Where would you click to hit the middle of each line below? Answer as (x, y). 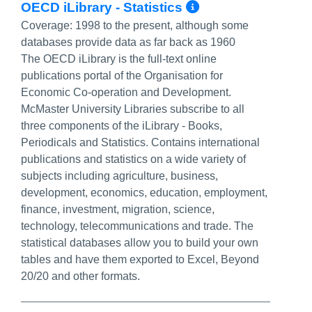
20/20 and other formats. (80, 276)
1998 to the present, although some (162, 25)
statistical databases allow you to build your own (140, 243)
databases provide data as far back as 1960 (128, 42)
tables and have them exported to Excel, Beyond (140, 259)
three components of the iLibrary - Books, (122, 126)
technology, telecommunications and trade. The (137, 226)
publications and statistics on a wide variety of (133, 159)
